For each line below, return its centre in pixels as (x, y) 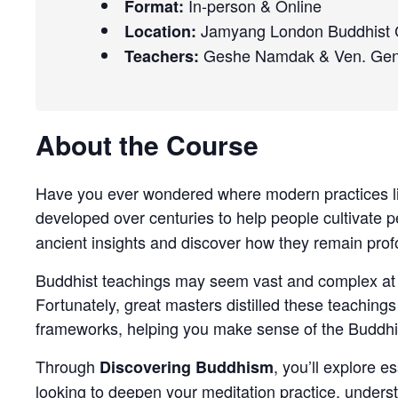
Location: (160, 31)
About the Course (147, 144)
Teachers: (162, 56)
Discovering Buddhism (187, 366)
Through (68, 366)
